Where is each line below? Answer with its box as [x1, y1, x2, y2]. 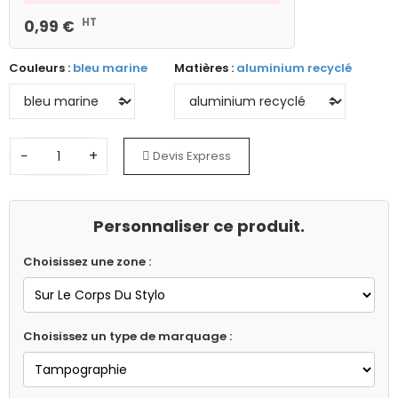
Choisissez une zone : [23, 252, 151, 270]
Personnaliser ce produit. [93, 214, 305, 237]
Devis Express [149, 147, 231, 164]
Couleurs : [9, 60, 73, 76]
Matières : [174, 60, 236, 76]
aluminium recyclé [236, 60, 354, 76]
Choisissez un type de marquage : [23, 327, 232, 345]
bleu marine [73, 60, 147, 76]
